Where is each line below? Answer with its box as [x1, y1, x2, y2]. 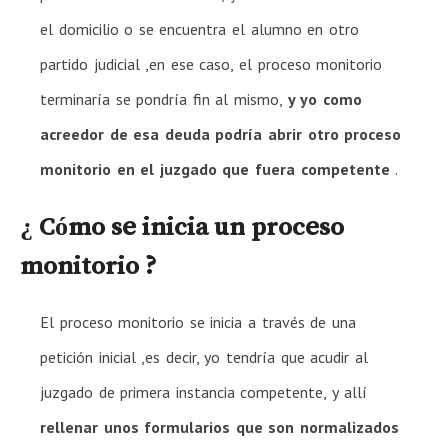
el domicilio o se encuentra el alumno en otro [40, 18, 359, 39]
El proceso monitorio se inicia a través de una [40, 311, 356, 332]
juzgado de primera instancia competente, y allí [40, 381, 367, 402]
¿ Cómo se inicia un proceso [20, 212, 344, 239]
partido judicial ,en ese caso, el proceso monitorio [40, 53, 383, 74]
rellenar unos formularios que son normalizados [40, 416, 399, 437]
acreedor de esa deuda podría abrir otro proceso [40, 123, 402, 144]
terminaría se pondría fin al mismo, [40, 88, 288, 109]
